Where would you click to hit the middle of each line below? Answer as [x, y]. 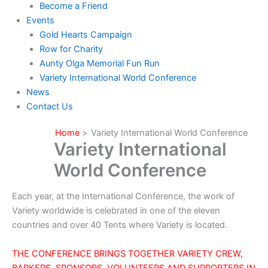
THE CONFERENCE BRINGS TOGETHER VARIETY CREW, [127, 253]
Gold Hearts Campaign [86, 34]
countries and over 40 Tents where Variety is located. [120, 225]
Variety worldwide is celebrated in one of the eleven [116, 211]
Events [40, 20]
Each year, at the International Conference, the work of [123, 197]
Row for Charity [71, 49]
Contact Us [49, 106]
